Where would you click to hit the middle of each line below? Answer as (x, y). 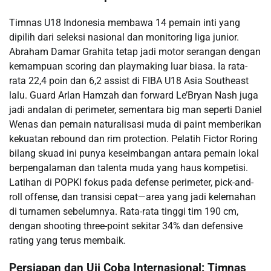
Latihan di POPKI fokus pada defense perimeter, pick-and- (131, 183)
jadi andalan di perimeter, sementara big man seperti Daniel (135, 110)
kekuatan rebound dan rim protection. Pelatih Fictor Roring (133, 139)
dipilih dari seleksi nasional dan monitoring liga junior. (124, 38)
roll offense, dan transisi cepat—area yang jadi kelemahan (132, 197)
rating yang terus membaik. (67, 241)
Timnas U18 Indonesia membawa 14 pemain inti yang (125, 23)
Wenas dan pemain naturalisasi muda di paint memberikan (135, 125)
